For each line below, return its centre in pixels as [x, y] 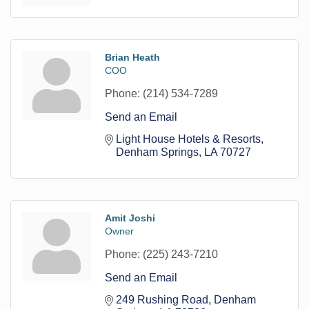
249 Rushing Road [162, 299]
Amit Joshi [130, 218]
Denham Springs [157, 152]
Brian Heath [132, 57]
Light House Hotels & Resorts [188, 139]
